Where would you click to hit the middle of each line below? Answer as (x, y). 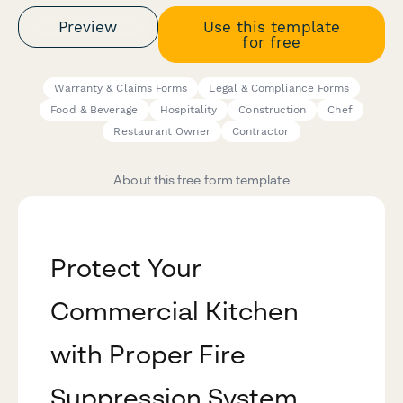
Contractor (260, 132)
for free (272, 42)
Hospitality (188, 110)
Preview (88, 27)
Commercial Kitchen (175, 311)
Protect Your (126, 268)
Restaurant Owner (162, 132)
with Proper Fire (148, 354)
